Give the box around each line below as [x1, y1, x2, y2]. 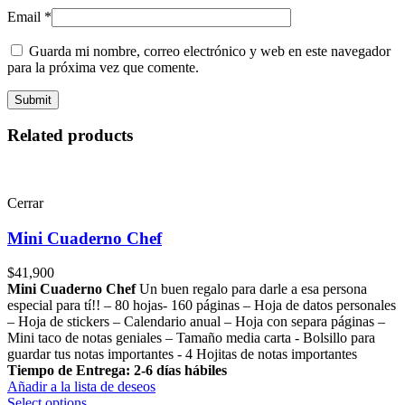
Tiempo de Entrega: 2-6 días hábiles [7, 363, 227, 379]
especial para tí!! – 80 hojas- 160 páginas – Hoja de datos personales [7, 297, 396, 314]
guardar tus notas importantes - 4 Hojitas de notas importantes [7, 346, 357, 363]
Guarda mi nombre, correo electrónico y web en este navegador [29, 42, 391, 59]
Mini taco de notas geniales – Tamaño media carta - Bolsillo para [7, 330, 375, 346]
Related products [7, 126, 133, 146]
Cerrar [7, 194, 43, 211]
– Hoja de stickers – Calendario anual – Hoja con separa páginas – [7, 314, 385, 330]
